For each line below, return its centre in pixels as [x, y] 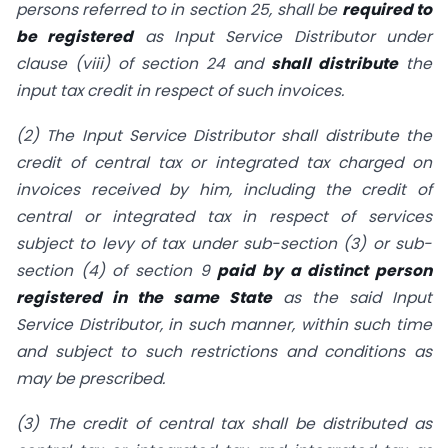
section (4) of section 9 [117, 270]
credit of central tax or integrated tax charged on [224, 162]
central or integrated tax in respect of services [224, 216]
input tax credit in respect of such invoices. [182, 91]
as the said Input [352, 297]
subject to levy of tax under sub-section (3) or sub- [224, 243]
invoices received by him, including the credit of [224, 189]
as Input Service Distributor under [283, 37]
